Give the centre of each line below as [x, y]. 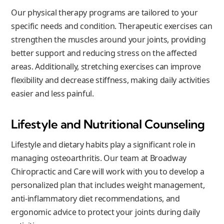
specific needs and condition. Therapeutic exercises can [112, 26]
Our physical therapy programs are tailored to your [104, 12]
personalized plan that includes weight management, [108, 185]
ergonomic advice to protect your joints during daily [105, 212]
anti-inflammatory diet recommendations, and [95, 198]
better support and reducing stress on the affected [104, 53]
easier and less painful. [52, 93]
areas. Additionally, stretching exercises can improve [106, 66]
